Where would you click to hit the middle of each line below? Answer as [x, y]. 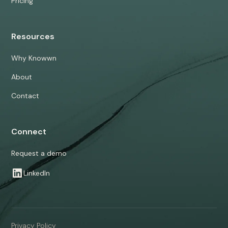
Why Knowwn [34, 58]
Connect [29, 132]
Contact [25, 96]
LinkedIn [37, 173]
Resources [33, 37]
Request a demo [39, 153]
